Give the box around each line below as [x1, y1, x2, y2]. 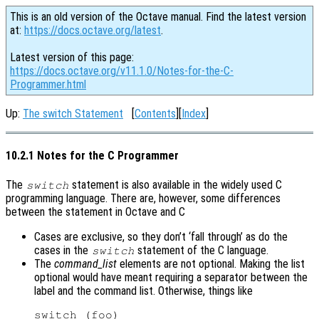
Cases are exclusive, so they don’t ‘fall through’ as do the [34, 229, 288, 244]
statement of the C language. [135, 243, 269, 257]
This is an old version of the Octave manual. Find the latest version [10, 10, 306, 23]
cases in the [34, 243, 91, 257]
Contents [135, 107, 176, 120]
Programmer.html [10, 78, 86, 91]
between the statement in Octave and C [6, 204, 185, 219]
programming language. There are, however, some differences [6, 191, 281, 205]
